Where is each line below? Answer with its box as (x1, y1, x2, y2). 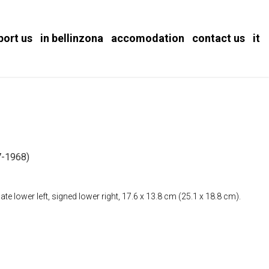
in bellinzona (40, 32, 103, 44)
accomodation (111, 32, 184, 44)
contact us (192, 32, 245, 44)
